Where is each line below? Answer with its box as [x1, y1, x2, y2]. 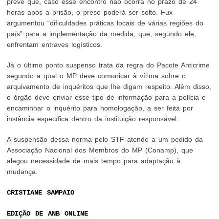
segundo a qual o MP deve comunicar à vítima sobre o [7, 72, 186, 80]
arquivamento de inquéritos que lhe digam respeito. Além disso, [7, 83, 212, 90]
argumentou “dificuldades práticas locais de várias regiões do [7, 19, 204, 27]
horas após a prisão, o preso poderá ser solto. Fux [7, 8, 173, 16]
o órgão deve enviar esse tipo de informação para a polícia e [7, 93, 206, 101]
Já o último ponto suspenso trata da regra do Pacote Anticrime [7, 61, 210, 69]
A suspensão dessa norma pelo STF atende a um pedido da [7, 135, 203, 143]
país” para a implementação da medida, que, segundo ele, [7, 30, 197, 38]
